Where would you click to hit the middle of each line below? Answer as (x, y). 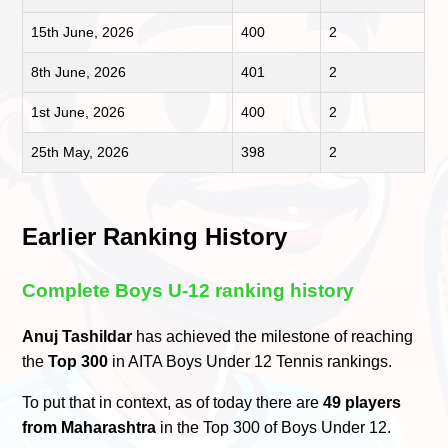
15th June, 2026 (83, 32)
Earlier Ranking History (155, 237)
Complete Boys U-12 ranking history (188, 291)
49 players (362, 402)
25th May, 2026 (80, 152)
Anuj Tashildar (77, 336)
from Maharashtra (89, 427)
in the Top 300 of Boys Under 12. (274, 427)
